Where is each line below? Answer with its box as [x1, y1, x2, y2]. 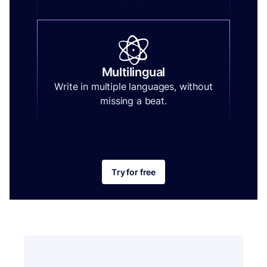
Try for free [111, 167, 156, 177]
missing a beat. [100, 95, 167, 107]
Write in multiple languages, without [54, 80, 213, 93]
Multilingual [101, 65, 166, 80]
